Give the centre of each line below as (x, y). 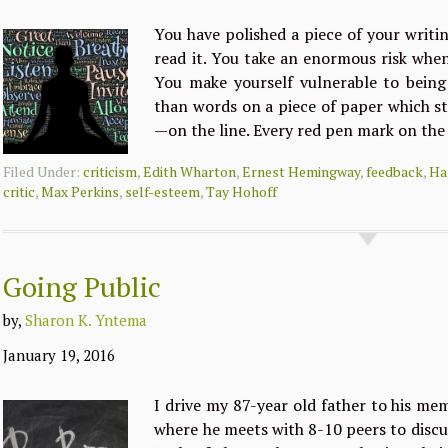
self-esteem (163, 191)
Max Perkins (80, 191)
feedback (395, 171)
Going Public (82, 286)
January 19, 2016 (59, 354)
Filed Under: (43, 171)
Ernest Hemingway (301, 171)
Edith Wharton (190, 171)
